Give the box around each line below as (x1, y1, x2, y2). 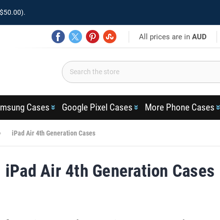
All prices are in (139, 32, 192, 41)
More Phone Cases (144, 102, 215, 113)
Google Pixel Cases (61, 102, 133, 113)
